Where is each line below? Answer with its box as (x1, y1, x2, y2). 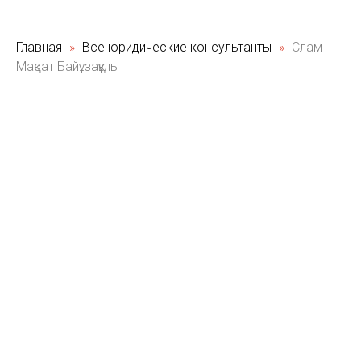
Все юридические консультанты (82, 39, 275, 55)
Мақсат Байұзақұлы (16, 59, 119, 74)
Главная (16, 39, 62, 55)
